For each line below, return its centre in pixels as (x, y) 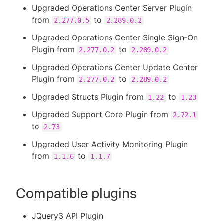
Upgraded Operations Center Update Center (115, 67)
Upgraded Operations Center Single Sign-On (115, 37)
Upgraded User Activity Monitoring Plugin (110, 144)
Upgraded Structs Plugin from (89, 97)
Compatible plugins (76, 193)
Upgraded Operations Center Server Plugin (112, 8)
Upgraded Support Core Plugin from (101, 114)
